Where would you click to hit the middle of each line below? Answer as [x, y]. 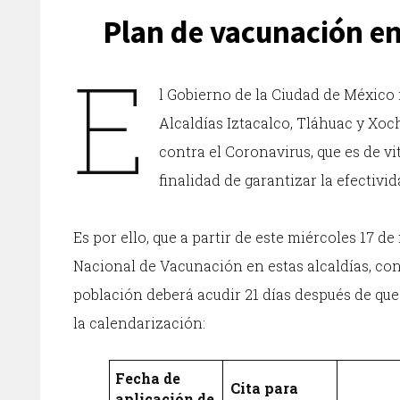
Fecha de [148, 378]
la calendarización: [139, 323]
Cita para [264, 388]
